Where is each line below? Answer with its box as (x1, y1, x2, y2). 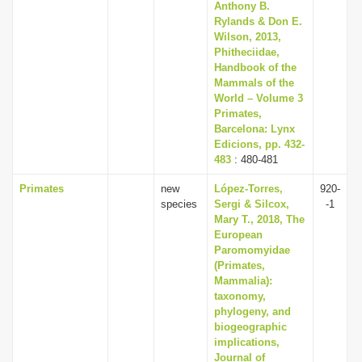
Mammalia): (214, 275, 272, 287)
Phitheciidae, (214, 46, 280, 58)
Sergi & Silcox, (214, 198, 289, 210)
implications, (214, 336, 280, 348)
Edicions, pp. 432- (214, 138, 305, 150)
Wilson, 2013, (214, 31, 281, 43)
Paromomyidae (214, 244, 290, 256)
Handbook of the (214, 61, 297, 74)
